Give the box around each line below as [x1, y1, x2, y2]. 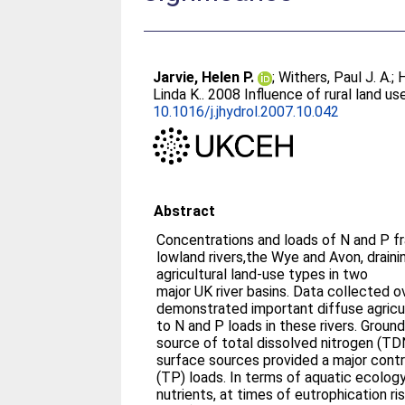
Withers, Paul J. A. [278, 69, 392, 86]
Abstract [154, 202, 216, 220]
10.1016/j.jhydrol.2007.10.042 [153, 103, 340, 120]
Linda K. [153, 86, 202, 103]
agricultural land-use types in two [156, 265, 369, 283]
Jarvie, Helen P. [153, 69, 255, 86]
